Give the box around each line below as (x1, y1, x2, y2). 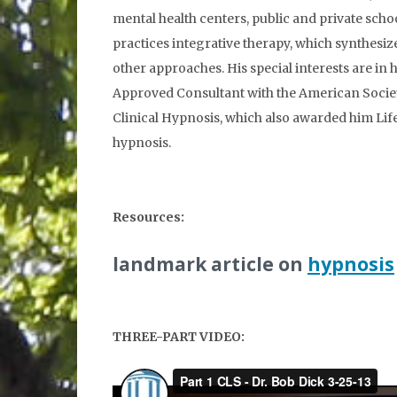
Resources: (113, 209, 187, 225)
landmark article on (113, 252, 307, 276)
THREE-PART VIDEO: (113, 329, 245, 345)
